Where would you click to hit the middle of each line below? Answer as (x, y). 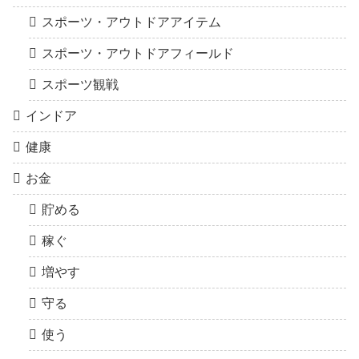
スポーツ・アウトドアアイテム (131, 22)
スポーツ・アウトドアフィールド (138, 54)
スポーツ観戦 (80, 85)
